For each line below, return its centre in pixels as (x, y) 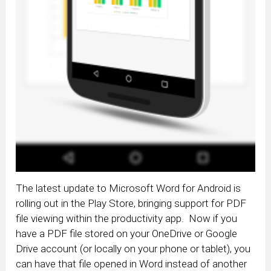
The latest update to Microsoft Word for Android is (129, 188)
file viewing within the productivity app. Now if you (127, 219)
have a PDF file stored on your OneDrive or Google (127, 234)
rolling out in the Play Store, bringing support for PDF (131, 204)
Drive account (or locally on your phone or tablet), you (133, 249)
